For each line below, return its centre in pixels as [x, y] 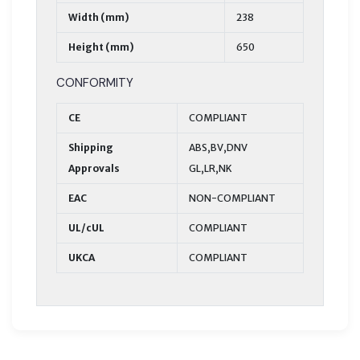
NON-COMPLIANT [232, 198]
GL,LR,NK [211, 168]
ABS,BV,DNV [218, 147]
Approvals [94, 168]
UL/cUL [86, 227]
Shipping [91, 147]
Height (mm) [101, 47]
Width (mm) [99, 17]
